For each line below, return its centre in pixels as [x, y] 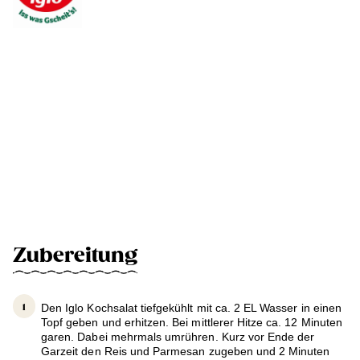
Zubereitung [75, 256]
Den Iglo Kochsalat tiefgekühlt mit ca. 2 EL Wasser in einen [191, 308]
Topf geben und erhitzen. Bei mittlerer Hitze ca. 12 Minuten [192, 323]
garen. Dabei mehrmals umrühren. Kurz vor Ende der [178, 337]
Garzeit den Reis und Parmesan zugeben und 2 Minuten [186, 352]
